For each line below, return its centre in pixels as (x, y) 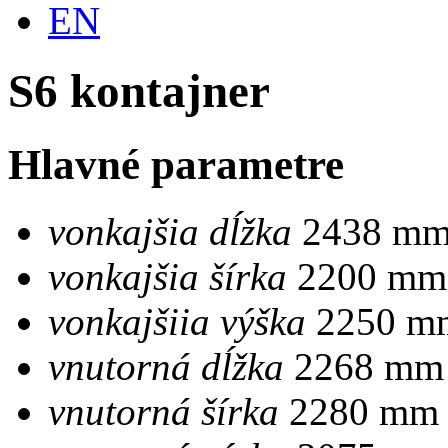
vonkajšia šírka (167, 276)
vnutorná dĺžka (166, 366)
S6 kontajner (139, 91)
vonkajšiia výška (177, 321)
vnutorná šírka (163, 411)
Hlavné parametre (176, 164)
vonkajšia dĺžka (170, 231)
